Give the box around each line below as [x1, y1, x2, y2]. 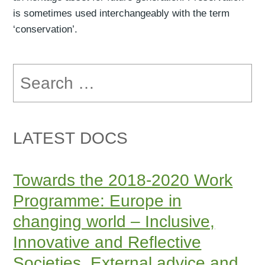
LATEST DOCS [13, 129, 128, 148]
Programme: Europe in [13, 192, 182, 211]
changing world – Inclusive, [13, 212, 215, 231]
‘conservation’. [13, 23, 78, 35]
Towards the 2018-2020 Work [13, 171, 233, 190]
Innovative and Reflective [13, 233, 202, 252]
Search [13, 64, 41, 75]
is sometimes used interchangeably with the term [13, 7, 230, 20]
